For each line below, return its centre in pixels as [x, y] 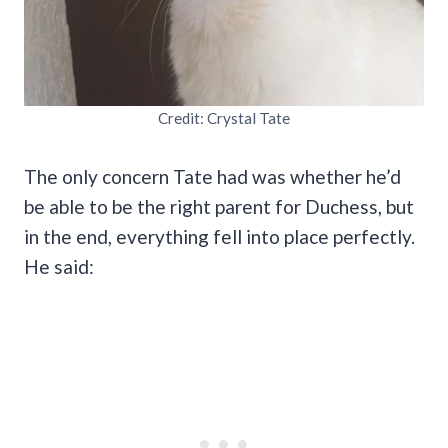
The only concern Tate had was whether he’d [212, 176]
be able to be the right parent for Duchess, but [219, 206]
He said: [59, 266]
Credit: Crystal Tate [224, 117]
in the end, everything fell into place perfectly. [219, 236]
